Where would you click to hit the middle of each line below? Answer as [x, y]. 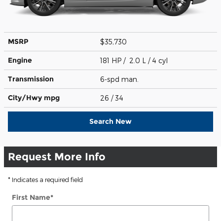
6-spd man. [120, 79]
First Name [31, 197]
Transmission [31, 79]
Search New [110, 121]
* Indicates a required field [45, 179]
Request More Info [57, 156]
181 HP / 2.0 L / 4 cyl [135, 60]
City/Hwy [26, 97]
